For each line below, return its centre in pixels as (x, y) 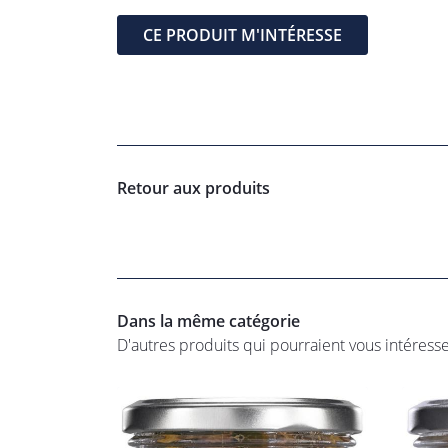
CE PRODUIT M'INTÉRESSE (242, 35)
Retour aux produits (193, 188)
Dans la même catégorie (208, 321)
